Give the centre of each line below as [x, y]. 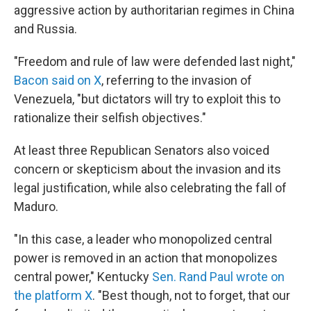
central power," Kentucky [83, 277]
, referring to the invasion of [177, 80]
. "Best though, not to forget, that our [191, 295]
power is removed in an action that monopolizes [146, 258]
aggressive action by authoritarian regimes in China [154, 10]
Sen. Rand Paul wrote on [218, 277]
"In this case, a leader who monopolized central [143, 239]
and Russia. [45, 29]
